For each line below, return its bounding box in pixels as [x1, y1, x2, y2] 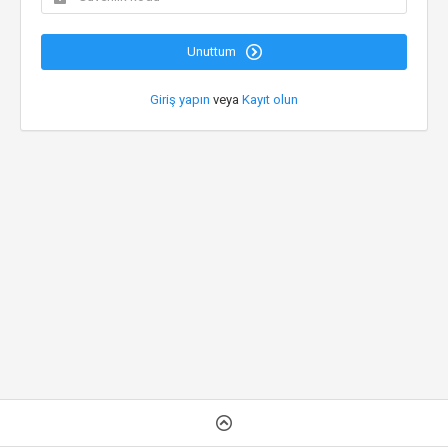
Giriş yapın [150, 92, 210, 107]
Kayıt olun [242, 92, 298, 107]
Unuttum [186, 44, 239, 59]
